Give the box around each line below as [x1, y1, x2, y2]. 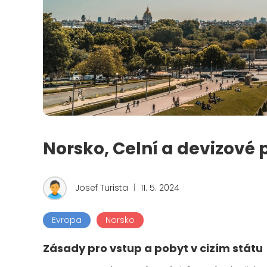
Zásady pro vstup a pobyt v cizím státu [43, 241, 263, 256]
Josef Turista [75, 182, 128, 194]
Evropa [52, 214, 82, 226]
